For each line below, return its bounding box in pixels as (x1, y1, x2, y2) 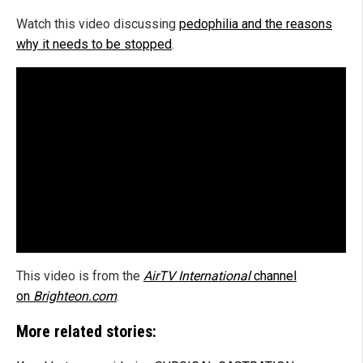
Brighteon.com (33, 288, 117, 305)
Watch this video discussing (16, 16, 179, 32)
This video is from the (16, 268, 143, 284)
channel (254, 268, 297, 284)
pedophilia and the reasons (179, 16, 332, 32)
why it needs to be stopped (16, 36, 172, 53)
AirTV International (143, 268, 254, 284)
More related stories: (16, 322, 156, 342)
